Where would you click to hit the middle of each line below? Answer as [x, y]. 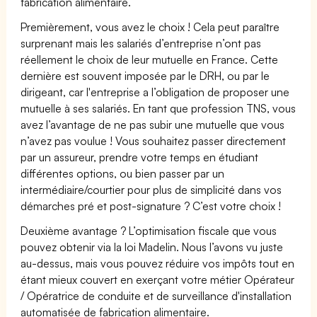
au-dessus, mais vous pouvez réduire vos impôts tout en [158, 263]
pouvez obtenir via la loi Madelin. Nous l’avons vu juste [152, 247]
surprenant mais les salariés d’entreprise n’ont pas [141, 43]
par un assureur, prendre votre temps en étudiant [140, 157]
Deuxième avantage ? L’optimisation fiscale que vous [149, 230]
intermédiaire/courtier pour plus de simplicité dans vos [151, 189]
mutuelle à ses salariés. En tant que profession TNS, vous [158, 108]
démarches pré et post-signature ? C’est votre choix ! [151, 206]
